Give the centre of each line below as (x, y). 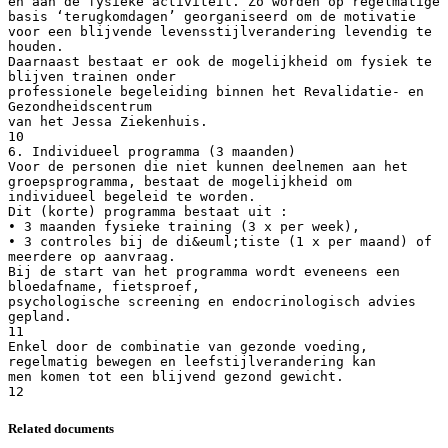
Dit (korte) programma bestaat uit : (148, 211)
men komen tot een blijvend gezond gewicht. (176, 376)
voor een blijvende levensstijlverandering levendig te (220, 31)
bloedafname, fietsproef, (104, 286)
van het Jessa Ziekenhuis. (108, 121)
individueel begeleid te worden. (132, 196)
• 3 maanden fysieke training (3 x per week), (184, 226)
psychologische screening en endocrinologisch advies (212, 301)
